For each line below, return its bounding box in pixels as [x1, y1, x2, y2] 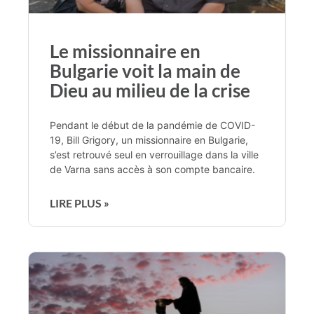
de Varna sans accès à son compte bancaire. [50, 163, 255, 175]
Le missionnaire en [50, 39, 200, 62]
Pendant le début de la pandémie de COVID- [50, 118, 255, 131]
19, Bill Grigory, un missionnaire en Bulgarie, [50, 133, 248, 146]
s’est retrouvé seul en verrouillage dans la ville [50, 148, 259, 161]
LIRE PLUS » [50, 196, 109, 210]
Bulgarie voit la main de [50, 59, 240, 82]
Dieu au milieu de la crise [50, 78, 250, 102]
